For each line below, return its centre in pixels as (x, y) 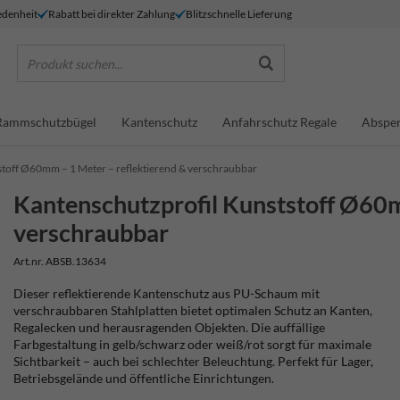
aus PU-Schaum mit (265, 293)
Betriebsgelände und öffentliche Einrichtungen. (144, 378)
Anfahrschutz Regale (279, 121)
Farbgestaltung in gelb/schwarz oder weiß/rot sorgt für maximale (193, 344)
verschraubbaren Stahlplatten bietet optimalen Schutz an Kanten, (193, 310)
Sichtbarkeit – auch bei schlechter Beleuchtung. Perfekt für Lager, (194, 361)
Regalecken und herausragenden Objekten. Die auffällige (170, 327)
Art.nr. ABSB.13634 (60, 261)
